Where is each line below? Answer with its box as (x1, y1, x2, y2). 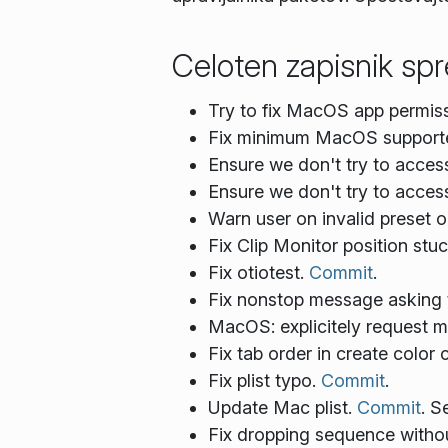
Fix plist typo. (208, 369, 321, 391)
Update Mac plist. (208, 396, 357, 418)
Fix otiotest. (208, 261, 309, 283)
